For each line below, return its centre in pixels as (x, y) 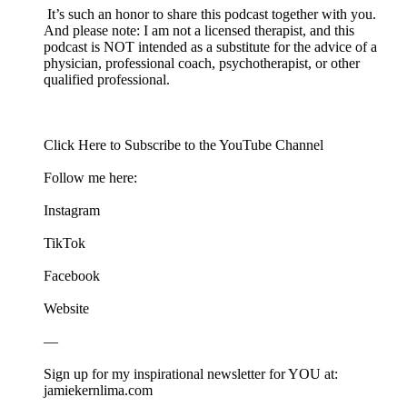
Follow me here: (92, 177)
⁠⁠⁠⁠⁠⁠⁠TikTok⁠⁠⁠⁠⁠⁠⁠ (65, 243)
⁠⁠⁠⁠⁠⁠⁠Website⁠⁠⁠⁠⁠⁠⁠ (66, 308)
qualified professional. (107, 79)
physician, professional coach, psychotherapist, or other (202, 63)
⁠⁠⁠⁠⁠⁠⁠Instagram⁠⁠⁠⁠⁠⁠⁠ (72, 210)
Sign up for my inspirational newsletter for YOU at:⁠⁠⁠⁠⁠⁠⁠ (191, 373)
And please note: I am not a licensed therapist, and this (199, 30)
